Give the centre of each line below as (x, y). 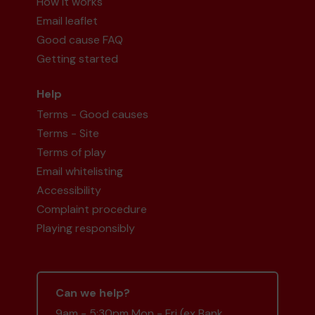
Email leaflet (67, 21)
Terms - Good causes (93, 115)
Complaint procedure (92, 210)
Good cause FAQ (80, 40)
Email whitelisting (80, 172)
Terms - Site (68, 134)
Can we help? (93, 293)
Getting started (78, 59)
